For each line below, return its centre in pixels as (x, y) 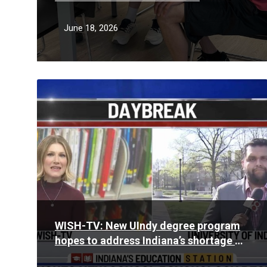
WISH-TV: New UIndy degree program (148, 226)
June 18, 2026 (91, 28)
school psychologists (107, 255)
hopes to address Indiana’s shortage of (150, 240)
